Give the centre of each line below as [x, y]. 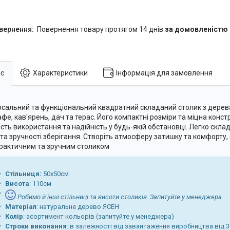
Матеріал [21, 206]
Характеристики [60, 73]
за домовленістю [196, 29]
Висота [17, 183]
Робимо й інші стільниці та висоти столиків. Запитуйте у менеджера [119, 197]
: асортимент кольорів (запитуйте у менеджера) [99, 216]
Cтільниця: [23, 174]
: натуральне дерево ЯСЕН [78, 206]
